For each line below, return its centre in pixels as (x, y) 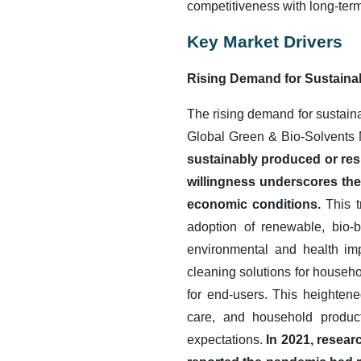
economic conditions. (257, 204)
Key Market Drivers (265, 42)
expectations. (227, 340)
